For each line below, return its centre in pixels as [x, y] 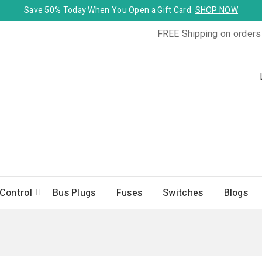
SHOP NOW [216, 10]
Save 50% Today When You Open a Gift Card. [109, 10]
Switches [183, 193]
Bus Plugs [74, 193]
